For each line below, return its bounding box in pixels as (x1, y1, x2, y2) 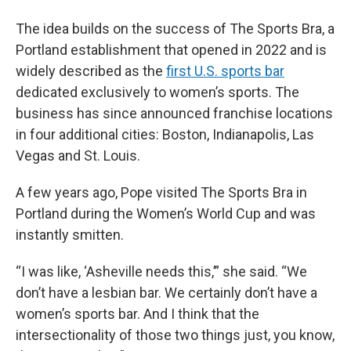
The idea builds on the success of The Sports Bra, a (16, 20, 335, 37)
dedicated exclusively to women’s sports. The (16, 83, 299, 100)
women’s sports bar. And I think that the (16, 305, 259, 322)
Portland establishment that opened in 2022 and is (16, 41, 327, 58)
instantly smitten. (16, 226, 124, 243)
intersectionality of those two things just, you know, (16, 326, 335, 343)
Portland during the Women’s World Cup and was (16, 204, 316, 222)
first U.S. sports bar (166, 62, 284, 79)
